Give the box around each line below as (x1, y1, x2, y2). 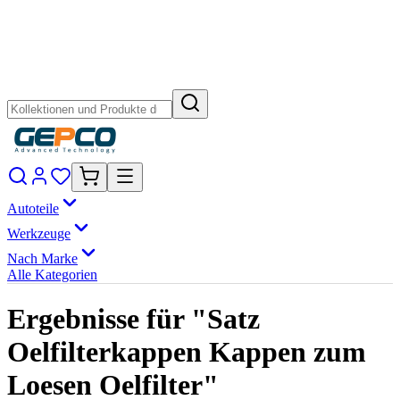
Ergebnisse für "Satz (7, 303, 260, 336)
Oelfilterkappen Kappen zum (7, 336, 366, 369)
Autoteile (7, 201, 59, 216)
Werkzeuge (7, 226, 71, 241)
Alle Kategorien (7, 267, 97, 282)
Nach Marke (7, 251, 78, 266)
